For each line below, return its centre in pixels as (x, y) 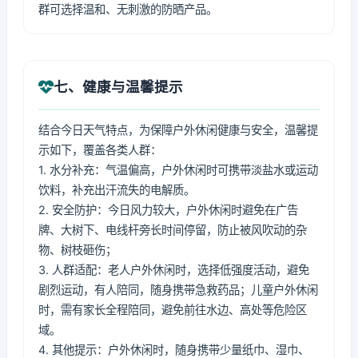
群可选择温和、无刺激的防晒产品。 (128, 9)
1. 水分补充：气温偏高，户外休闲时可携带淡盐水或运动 (178, 170)
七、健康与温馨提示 (118, 87)
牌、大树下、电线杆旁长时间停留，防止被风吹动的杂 (173, 230)
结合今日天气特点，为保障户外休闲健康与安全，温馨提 (178, 130)
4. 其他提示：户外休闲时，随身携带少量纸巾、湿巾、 (174, 350)
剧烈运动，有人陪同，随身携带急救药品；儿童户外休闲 (178, 290)
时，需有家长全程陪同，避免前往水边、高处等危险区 (173, 310)
